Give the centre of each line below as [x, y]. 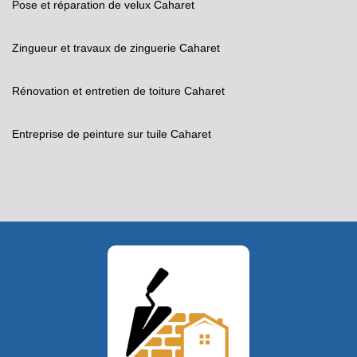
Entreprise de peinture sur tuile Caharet [112, 134]
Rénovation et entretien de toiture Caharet [118, 91]
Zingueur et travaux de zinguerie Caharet [116, 48]
